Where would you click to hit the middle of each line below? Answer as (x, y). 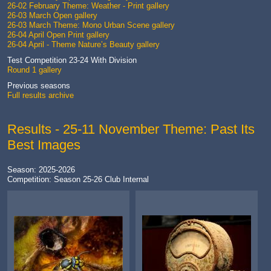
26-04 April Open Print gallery (58, 35)
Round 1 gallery (34, 70)
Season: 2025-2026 (41, 170)
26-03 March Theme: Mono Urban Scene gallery (91, 25)
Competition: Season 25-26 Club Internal (78, 180)
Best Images (44, 145)
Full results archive (41, 96)
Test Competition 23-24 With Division (72, 60)
